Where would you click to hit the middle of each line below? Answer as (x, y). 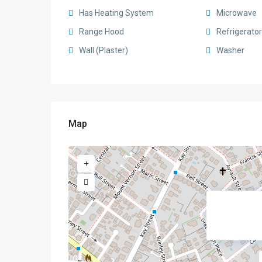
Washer (230, 50)
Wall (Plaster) (104, 50)
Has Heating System (116, 13)
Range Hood (101, 32)
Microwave (236, 13)
